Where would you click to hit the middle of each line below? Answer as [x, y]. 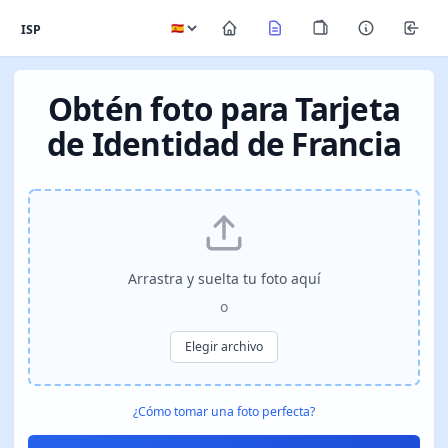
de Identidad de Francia [224, 143]
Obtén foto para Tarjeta [224, 108]
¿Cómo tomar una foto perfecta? [224, 411]
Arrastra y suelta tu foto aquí [224, 278]
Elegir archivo [224, 347]
